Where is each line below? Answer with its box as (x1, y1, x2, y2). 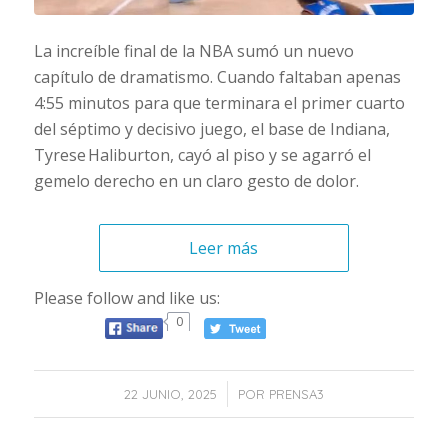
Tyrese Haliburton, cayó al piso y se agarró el (33, 144, 371, 167)
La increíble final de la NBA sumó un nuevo (33, 40, 354, 63)
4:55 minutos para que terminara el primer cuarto (33, 92, 405, 115)
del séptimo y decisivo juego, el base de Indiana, (33, 118, 390, 141)
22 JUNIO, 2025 (123, 386, 217, 403)
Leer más (189, 237, 259, 260)
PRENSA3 (268, 386, 324, 403)
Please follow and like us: (33, 286, 220, 309)
